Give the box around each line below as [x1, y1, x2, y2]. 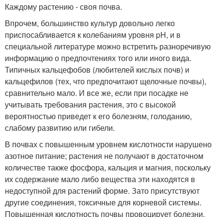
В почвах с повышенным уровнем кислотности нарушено [5, 139, 212, 150]
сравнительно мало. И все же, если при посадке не [5, 87, 188, 99]
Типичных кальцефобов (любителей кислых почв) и [5, 64, 189, 76]
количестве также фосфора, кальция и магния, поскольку [5, 162, 211, 173]
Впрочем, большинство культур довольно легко [5, 17, 175, 29]
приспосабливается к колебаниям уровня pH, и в [5, 29, 181, 41]
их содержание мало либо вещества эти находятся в [5, 173, 195, 185]
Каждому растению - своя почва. [5, 1, 122, 13]
